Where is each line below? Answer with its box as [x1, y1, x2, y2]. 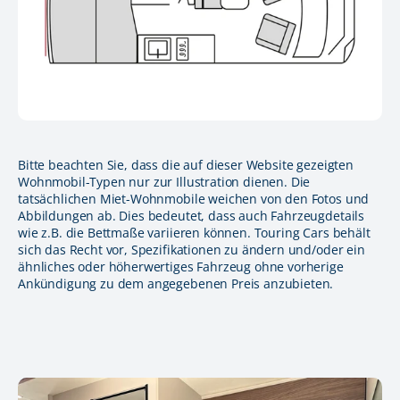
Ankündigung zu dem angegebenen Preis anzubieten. [18, 274, 334, 292]
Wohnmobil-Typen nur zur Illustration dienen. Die [18, 172, 311, 190]
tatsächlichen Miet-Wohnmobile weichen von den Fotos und [18, 189, 370, 207]
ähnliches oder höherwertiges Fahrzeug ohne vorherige [18, 257, 344, 275]
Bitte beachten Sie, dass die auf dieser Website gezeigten [18, 155, 354, 173]
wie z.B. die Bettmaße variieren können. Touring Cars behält [18, 223, 371, 241]
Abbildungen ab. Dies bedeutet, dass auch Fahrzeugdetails [18, 206, 365, 224]
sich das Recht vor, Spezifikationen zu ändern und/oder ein [18, 240, 365, 258]
